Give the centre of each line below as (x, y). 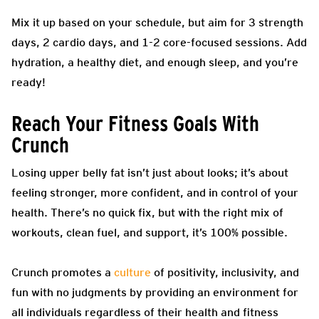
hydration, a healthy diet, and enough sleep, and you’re (155, 62)
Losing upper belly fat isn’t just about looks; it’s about (150, 172)
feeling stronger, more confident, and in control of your (155, 192)
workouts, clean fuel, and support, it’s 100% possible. (150, 232)
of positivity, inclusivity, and (225, 272)
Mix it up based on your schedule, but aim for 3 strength (157, 22)
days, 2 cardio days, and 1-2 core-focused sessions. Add (159, 42)
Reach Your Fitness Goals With (135, 123)
